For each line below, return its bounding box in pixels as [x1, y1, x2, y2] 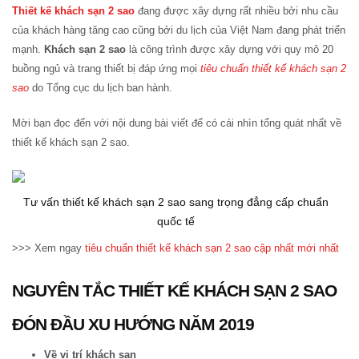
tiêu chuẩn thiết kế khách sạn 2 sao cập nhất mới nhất [85, 241, 339, 254]
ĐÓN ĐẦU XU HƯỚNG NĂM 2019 [12, 314, 254, 333]
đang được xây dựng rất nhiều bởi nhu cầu [135, 4, 338, 17]
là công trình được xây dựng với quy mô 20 [126, 42, 333, 55]
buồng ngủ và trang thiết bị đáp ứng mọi [12, 62, 200, 75]
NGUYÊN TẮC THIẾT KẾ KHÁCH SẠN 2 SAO [12, 280, 337, 300]
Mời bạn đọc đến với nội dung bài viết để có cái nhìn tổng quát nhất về [12, 116, 341, 129]
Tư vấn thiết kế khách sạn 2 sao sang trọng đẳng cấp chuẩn [22, 195, 329, 208]
